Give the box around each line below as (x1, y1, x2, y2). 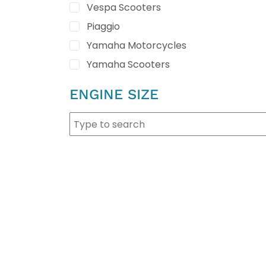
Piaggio (87, 20, 120, 33)
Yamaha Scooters (87, 58, 170, 71)
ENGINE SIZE (69, 86, 159, 103)
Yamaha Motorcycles (87, 39, 186, 52)
